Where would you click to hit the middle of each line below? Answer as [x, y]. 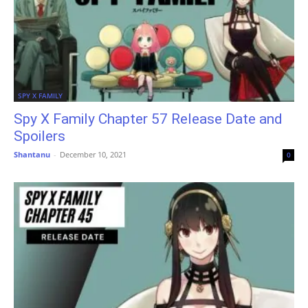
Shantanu [32, 155]
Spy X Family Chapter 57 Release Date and [148, 119]
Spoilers [40, 136]
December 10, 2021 [93, 155]
